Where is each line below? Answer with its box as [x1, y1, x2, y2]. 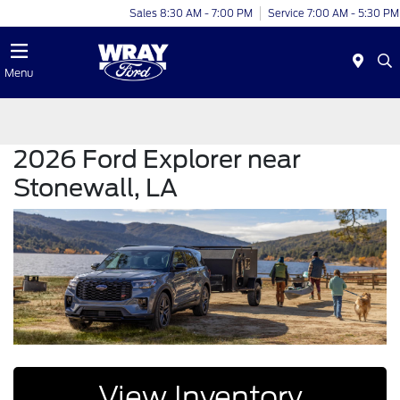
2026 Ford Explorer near [13, 145, 301, 173]
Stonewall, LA [13, 173, 178, 202]
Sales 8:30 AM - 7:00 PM [129, 6, 253, 20]
